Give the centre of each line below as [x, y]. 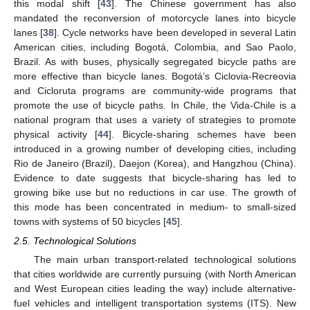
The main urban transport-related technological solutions [165, 260]
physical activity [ [56, 135]
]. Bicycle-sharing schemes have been [203, 135]
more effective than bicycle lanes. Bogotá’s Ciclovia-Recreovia [155, 76]
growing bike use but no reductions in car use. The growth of [155, 193]
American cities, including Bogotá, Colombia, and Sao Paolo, [155, 47]
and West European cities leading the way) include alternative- [155, 289]
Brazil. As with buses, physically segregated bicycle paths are [155, 62]
